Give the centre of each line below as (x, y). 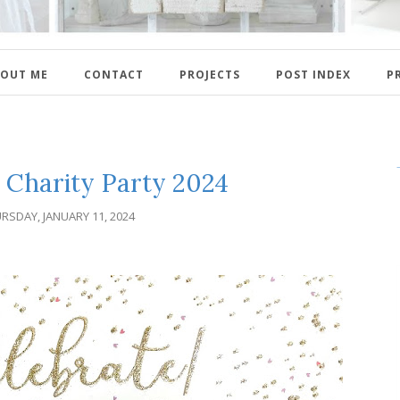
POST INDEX (313, 74)
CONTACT (114, 74)
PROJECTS (210, 74)
